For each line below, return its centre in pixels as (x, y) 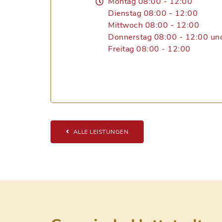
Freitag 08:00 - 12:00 (149, 49)
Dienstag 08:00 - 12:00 (153, 13)
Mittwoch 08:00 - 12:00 (154, 25)
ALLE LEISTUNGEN (101, 132)
